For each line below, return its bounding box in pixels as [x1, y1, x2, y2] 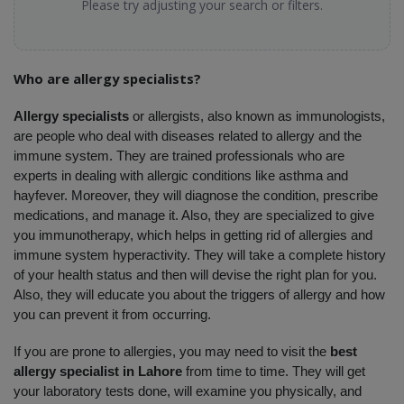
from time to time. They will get [182, 363, 365, 379]
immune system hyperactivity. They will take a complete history [14, 247, 386, 262]
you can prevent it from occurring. [14, 307, 215, 322]
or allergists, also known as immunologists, [133, 108, 385, 124]
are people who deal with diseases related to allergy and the [14, 128, 362, 143]
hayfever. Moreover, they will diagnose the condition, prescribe [14, 188, 378, 203]
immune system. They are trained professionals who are [14, 148, 344, 163]
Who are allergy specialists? [14, 69, 201, 87]
